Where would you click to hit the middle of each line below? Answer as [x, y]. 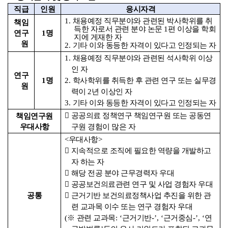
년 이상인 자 [112, 92]
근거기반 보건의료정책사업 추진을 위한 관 [141, 195]
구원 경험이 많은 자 [103, 127]
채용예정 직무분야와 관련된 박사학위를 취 [142, 21]
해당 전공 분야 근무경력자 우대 [123, 173]
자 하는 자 [88, 162]
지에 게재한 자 [98, 37]
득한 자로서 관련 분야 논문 [119, 29]
